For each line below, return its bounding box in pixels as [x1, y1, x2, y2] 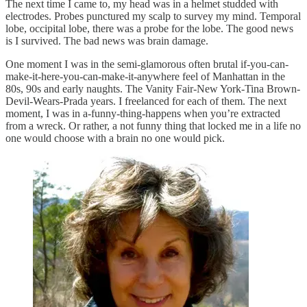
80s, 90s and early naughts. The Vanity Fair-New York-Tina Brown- [5, 83, 300, 95]
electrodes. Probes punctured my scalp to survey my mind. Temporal [5, 10, 301, 23]
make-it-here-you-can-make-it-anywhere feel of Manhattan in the [5, 71, 285, 83]
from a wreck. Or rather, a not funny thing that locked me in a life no [5, 120, 301, 132]
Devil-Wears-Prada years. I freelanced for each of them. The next [5, 95, 286, 108]
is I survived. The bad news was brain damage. [5, 35, 208, 47]
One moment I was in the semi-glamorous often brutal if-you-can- [5, 58, 288, 71]
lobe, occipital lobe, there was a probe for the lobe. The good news [5, 23, 293, 35]
